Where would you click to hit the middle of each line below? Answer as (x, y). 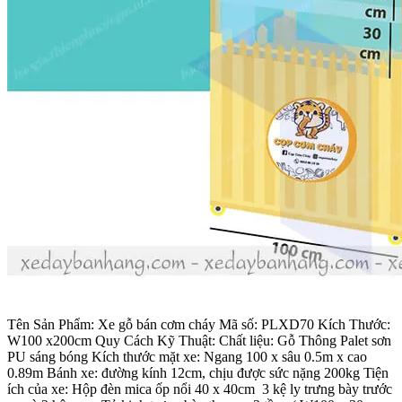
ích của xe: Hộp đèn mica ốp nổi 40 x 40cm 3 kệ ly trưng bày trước (200, 389)
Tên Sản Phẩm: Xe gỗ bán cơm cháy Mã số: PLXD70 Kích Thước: (199, 324)
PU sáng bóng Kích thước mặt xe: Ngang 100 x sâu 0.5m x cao (187, 356)
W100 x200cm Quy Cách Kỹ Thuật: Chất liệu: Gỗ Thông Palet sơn (199, 340)
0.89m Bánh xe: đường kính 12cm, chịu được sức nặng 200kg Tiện (198, 372)
